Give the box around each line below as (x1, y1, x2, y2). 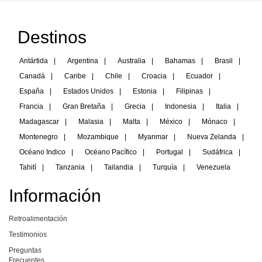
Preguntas (9, 246, 42, 254)
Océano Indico (19, 147, 65, 156)
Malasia (78, 117, 104, 126)
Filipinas (176, 87, 203, 95)
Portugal (156, 147, 183, 156)
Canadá (19, 71, 45, 80)
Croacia (142, 71, 167, 80)
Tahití (19, 163, 36, 171)
